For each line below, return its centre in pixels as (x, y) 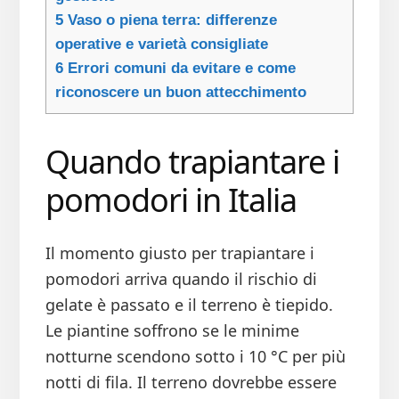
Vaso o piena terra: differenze (170, 20)
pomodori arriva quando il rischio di (181, 279)
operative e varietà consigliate (161, 45)
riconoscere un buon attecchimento (180, 93)
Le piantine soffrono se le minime (172, 331)
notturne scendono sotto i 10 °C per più (195, 357)
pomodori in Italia (171, 200)
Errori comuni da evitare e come (179, 69)
